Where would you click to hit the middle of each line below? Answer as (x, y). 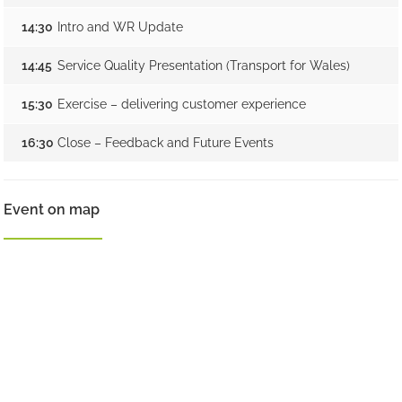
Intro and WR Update (121, 27)
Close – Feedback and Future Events (166, 143)
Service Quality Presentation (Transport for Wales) (204, 66)
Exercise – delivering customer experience (182, 104)
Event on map (52, 210)
